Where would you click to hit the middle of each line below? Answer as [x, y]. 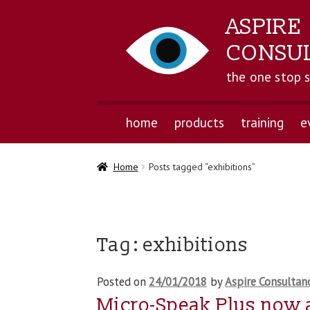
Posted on [123, 282]
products [199, 122]
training [262, 122]
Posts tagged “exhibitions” [202, 167]
